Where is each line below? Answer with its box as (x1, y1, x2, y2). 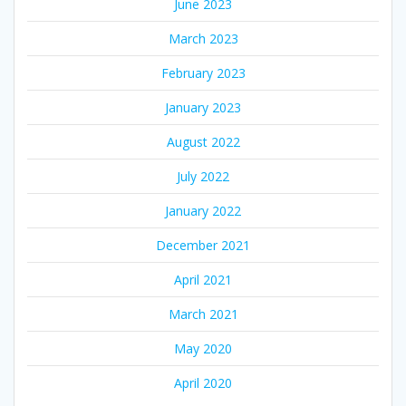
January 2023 (165, 99, 241, 117)
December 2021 (156, 237, 250, 255)
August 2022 (166, 133, 240, 151)
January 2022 (165, 202, 241, 220)
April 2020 (174, 374, 232, 392)
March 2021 (168, 305, 238, 324)
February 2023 (160, 64, 246, 82)
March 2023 (168, 30, 238, 48)
